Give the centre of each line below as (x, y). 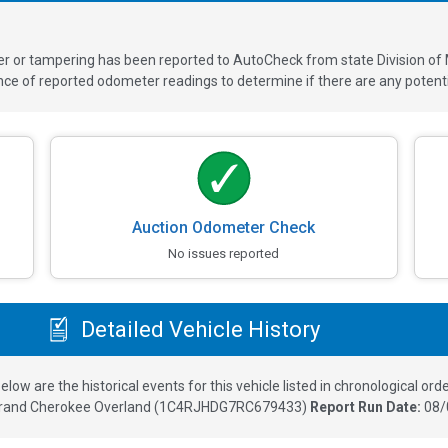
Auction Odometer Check (224, 227)
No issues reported (224, 253)
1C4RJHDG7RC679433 (230, 407)
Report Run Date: (366, 407)
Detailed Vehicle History (197, 329)
